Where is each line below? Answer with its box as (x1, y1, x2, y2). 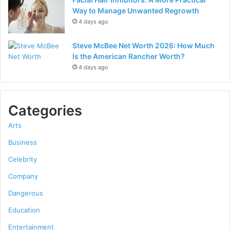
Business (8, 138, 37, 146)
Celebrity (8, 155, 37, 163)
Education (8, 206, 40, 214)
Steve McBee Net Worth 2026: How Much (72, 41, 215, 50)
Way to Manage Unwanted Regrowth (72, 6, 199, 15)
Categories (8, 102, 82, 119)
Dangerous (8, 189, 43, 197)
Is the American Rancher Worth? (72, 52, 185, 61)
